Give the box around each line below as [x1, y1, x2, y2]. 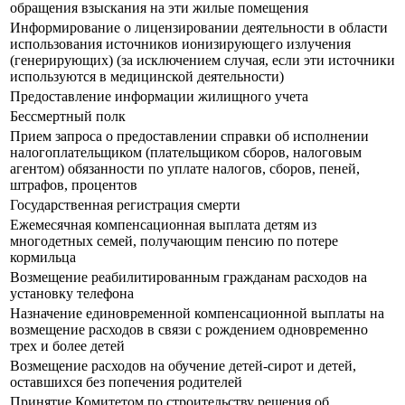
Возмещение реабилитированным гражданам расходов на [10, 269, 367, 286]
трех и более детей [10, 338, 128, 354]
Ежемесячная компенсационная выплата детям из [10, 217, 316, 233]
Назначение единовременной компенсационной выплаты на [10, 306, 384, 322]
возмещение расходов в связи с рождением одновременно [10, 322, 368, 338]
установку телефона [10, 286, 137, 302]
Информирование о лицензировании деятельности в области [10, 20, 388, 36]
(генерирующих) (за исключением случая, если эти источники [10, 52, 395, 69]
